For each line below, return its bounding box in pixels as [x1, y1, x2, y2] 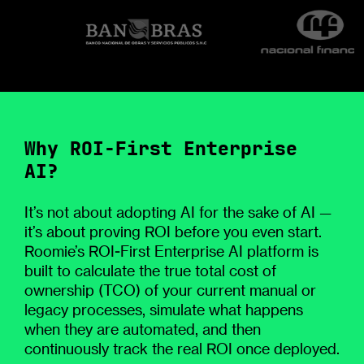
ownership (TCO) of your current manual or [24, 281, 316, 298]
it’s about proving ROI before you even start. [24, 223, 322, 240]
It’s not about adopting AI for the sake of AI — [24, 203, 331, 220]
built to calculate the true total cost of [24, 262, 276, 279]
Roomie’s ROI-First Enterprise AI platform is [24, 242, 318, 259]
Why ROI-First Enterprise [24, 135, 297, 161]
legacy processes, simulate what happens [24, 301, 303, 318]
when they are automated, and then [24, 320, 261, 337]
